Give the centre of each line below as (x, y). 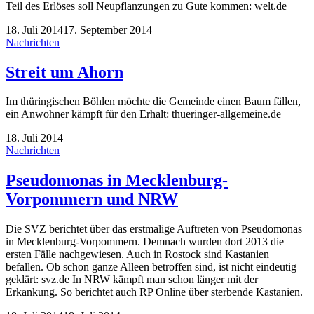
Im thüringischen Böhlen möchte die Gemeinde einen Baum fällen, (153, 102)
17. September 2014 (108, 29)
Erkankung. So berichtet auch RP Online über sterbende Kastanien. (154, 292)
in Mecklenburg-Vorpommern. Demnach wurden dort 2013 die (145, 242)
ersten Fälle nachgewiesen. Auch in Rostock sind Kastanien (137, 254)
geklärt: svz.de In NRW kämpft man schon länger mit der (132, 280)
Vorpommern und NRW (92, 199)
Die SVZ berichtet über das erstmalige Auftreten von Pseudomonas (154, 229)
